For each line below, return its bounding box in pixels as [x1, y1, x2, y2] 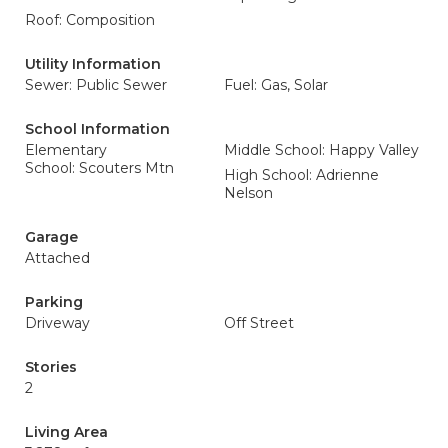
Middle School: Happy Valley [224, 141, 419, 159]
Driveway [25, 314, 90, 332]
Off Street [224, 314, 294, 332]
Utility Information [25, 55, 161, 73]
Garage [25, 228, 78, 246]
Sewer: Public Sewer [25, 76, 167, 94]
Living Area [25, 423, 108, 441]
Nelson [224, 184, 273, 202]
